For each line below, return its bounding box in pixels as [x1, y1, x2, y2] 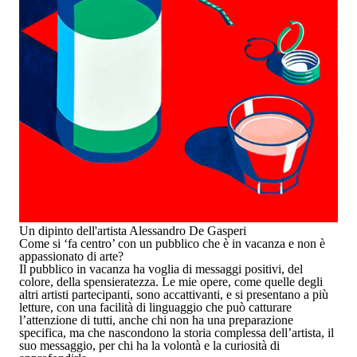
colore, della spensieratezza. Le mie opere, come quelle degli [19, 275, 323, 289]
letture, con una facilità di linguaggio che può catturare [19, 300, 292, 315]
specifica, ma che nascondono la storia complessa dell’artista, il [19, 326, 334, 340]
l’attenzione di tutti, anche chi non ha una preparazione [19, 313, 293, 328]
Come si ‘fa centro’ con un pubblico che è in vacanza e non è [19, 237, 325, 251]
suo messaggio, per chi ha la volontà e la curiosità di [19, 339, 280, 353]
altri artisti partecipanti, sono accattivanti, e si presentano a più [19, 288, 328, 302]
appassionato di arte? [19, 249, 124, 264]
